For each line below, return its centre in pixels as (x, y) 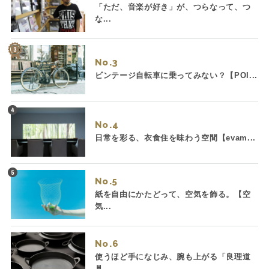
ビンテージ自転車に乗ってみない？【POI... (176, 75)
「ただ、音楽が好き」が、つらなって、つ (173, 7)
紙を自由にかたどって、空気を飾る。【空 (173, 194)
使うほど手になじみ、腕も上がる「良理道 (173, 256)
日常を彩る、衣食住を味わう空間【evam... (175, 138)
